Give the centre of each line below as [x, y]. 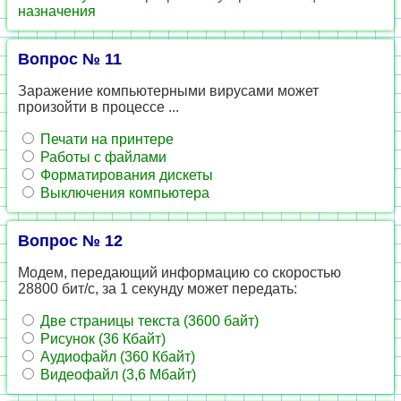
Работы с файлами [102, 157]
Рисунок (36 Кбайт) [101, 339]
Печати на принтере [105, 139]
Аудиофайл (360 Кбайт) [116, 357]
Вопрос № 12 [70, 241]
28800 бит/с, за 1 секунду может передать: [158, 289]
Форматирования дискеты [125, 175]
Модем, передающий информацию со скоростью [179, 273]
